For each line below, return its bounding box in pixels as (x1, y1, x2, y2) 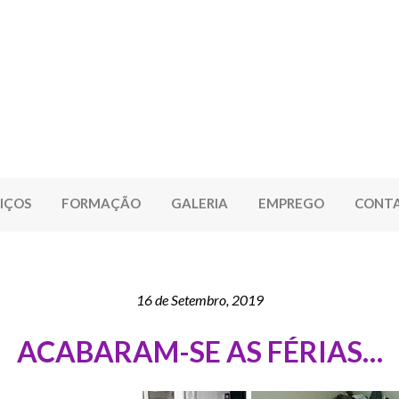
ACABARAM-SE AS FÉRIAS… (16, 333, 383, 369)
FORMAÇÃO (61, 194, 141, 211)
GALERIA (171, 194, 228, 211)
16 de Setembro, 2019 (135, 290, 264, 308)
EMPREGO (258, 194, 324, 211)
